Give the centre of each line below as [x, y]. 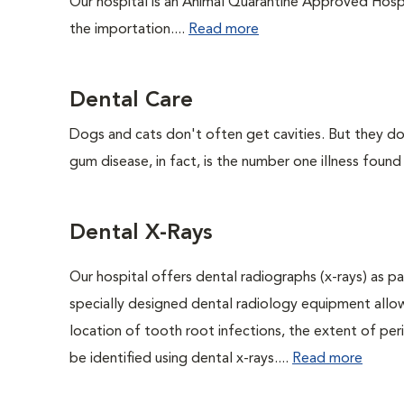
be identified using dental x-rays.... [181, 359]
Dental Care [131, 101]
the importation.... [129, 30]
